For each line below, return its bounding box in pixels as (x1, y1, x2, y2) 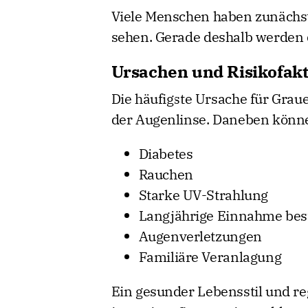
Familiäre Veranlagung (138, 247, 282, 266)
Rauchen (138, 164, 193, 184)
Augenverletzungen (138, 226, 262, 245)
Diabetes (138, 144, 193, 163)
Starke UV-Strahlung (138, 185, 268, 204)
